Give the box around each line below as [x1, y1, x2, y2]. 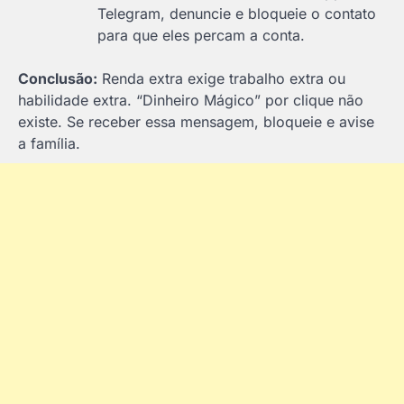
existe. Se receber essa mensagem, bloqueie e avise [18, 112, 374, 131]
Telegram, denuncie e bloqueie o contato [97, 4, 376, 23]
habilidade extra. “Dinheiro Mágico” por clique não [18, 90, 363, 109]
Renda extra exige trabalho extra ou [97, 69, 345, 87]
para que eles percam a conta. [97, 25, 305, 44]
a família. [18, 133, 80, 152]
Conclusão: [18, 69, 97, 87]
